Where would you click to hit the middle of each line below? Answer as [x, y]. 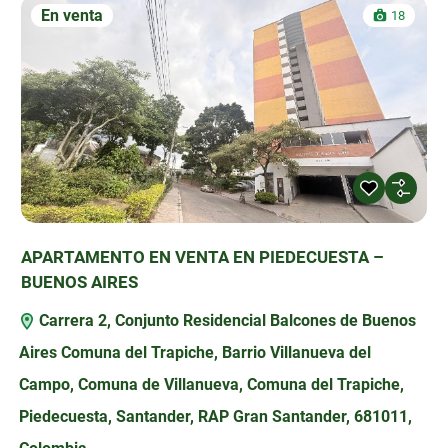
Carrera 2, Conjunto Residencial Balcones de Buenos [225, 320]
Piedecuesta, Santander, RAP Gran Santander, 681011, [215, 416]
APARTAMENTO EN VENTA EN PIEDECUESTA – [202, 256]
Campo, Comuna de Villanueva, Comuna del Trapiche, [211, 384]
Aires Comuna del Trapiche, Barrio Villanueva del [194, 352]
